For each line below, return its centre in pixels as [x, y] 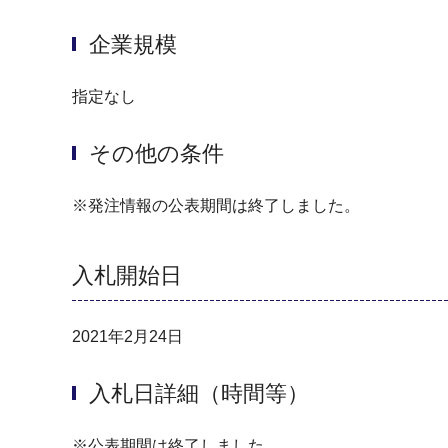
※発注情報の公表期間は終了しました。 [216, 205]
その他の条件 [156, 153]
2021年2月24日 [127, 337]
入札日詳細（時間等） [199, 394]
